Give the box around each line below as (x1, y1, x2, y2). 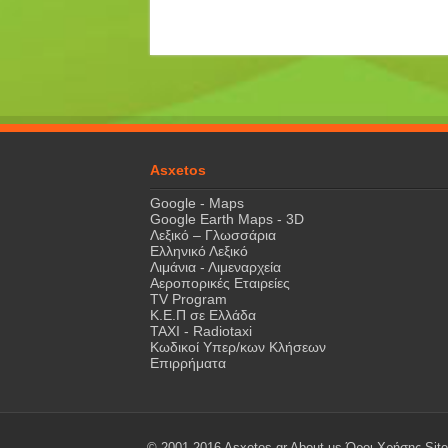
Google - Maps (149, 195, 244, 212)
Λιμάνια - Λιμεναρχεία (149, 259, 281, 276)
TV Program (149, 291, 227, 308)
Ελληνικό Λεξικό (149, 243, 248, 260)
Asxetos (149, 162, 206, 179)
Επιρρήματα (149, 355, 226, 372)
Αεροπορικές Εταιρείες (149, 275, 290, 292)
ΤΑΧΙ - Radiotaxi (149, 323, 252, 340)
